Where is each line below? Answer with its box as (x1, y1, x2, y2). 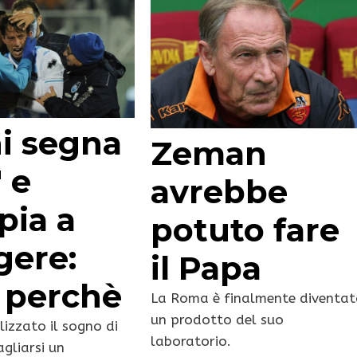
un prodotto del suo (151, 312, 284, 328)
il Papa (151, 249, 262, 288)
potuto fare (151, 210, 340, 250)
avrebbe (151, 172, 288, 212)
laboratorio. (151, 333, 232, 350)
